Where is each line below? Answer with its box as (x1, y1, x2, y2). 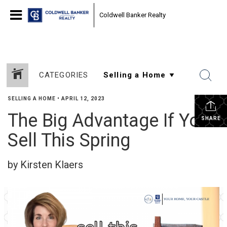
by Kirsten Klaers (8, 159, 83, 171)
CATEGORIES (39, 70, 89, 80)
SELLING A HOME (8, 96, 56, 101)
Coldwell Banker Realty (99, 11, 166, 19)
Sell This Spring (8, 130, 130, 151)
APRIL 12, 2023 (61, 96, 105, 101)
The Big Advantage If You (8, 110, 209, 131)
